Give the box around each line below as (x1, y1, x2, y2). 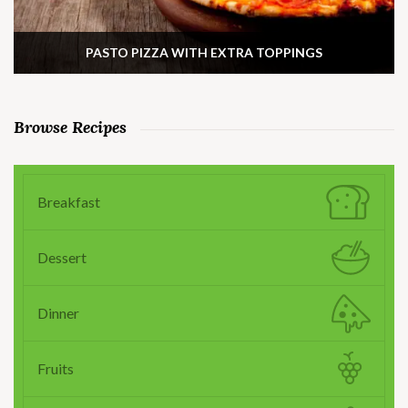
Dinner (37, 303, 79, 321)
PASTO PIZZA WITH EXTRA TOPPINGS (86, 44, 322, 60)
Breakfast (37, 192, 100, 210)
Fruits (37, 359, 74, 377)
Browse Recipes (14, 116, 127, 138)
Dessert (37, 248, 87, 266)
